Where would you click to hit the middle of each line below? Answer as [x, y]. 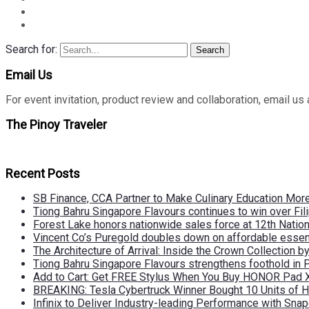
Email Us [29, 75]
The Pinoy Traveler [56, 125]
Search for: [31, 50]
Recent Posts [43, 174]
